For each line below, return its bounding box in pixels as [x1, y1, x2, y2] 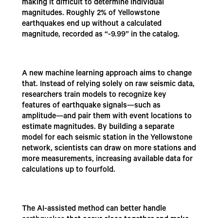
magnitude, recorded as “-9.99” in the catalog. [21, 31, 180, 40]
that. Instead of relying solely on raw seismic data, [21, 80, 195, 90]
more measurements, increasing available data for [21, 155, 193, 164]
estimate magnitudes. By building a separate [21, 123, 174, 132]
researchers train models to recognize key [21, 91, 166, 100]
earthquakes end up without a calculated [21, 20, 162, 29]
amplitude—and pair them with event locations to [21, 112, 192, 122]
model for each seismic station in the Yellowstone [21, 134, 192, 143]
